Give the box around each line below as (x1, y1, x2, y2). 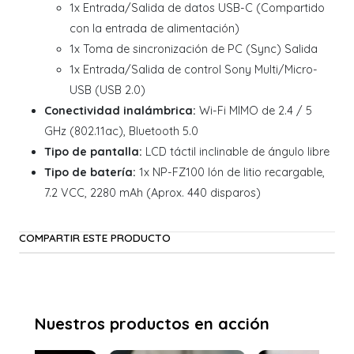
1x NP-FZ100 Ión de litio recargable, (136, 165, 325, 180)
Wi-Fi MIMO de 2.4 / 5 (196, 104, 312, 119)
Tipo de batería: (44, 165, 136, 180)
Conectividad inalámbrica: (44, 104, 196, 119)
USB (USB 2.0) (70, 83, 145, 98)
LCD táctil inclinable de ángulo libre (142, 145, 330, 160)
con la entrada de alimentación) (70, 21, 239, 36)
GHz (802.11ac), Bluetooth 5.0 (44, 124, 198, 139)
